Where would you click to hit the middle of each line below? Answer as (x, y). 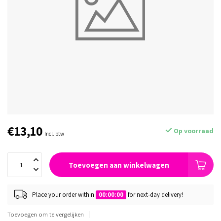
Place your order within (64, 194)
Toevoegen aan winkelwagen (119, 165)
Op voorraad (193, 131)
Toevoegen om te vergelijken (46, 214)
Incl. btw (54, 134)
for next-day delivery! (155, 194)
